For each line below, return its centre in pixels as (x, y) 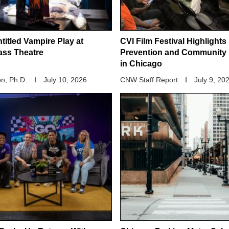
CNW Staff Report (149, 80)
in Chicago (141, 64)
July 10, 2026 (65, 80)
